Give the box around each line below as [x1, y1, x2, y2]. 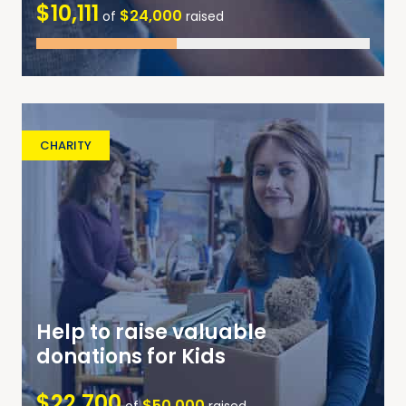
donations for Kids [36, 343, 226, 371]
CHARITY [40, 137, 92, 154]
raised [182, 7, 224, 25]
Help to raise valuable [36, 318, 266, 346]
